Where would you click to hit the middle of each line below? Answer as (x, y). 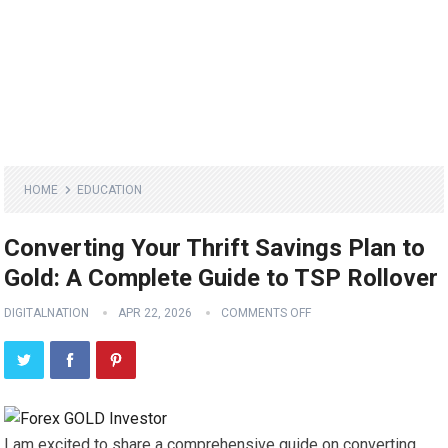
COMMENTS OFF (266, 313)
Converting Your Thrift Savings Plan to (215, 248)
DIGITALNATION (47, 313)
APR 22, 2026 (155, 313)
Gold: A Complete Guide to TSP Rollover (221, 278)
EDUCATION (110, 190)
